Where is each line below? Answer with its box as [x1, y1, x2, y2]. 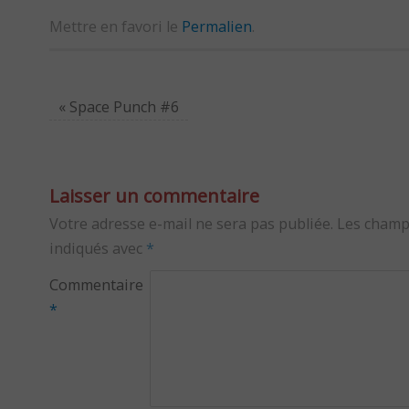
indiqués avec [49, 238, 146, 259]
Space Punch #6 [65, 97, 179, 118]
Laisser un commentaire [49, 184, 259, 209]
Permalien [182, 16, 252, 37]
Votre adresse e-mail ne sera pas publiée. [49, 214, 333, 235]
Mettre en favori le [49, 16, 182, 37]
